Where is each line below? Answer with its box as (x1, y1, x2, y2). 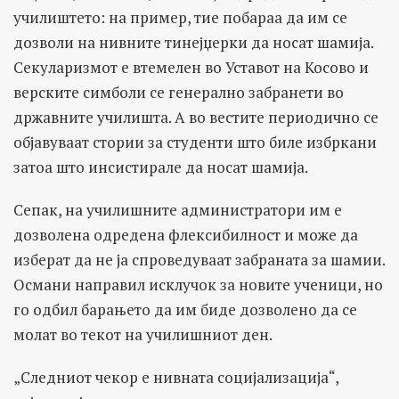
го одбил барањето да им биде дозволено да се (13, 298, 357, 320)
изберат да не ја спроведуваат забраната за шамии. (13, 248, 385, 270)
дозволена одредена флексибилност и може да (13, 224, 358, 245)
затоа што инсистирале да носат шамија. (13, 156, 308, 177)
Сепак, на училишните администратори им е (13, 199, 342, 220)
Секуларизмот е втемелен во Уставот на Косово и (13, 56, 369, 77)
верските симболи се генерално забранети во (13, 81, 344, 102)
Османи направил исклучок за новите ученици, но (13, 273, 383, 295)
